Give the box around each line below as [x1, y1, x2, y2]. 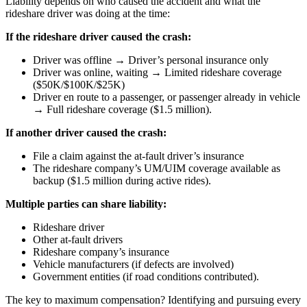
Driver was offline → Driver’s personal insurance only [33, 54, 269, 66]
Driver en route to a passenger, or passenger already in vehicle [33, 91, 300, 103]
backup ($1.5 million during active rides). [33, 175, 211, 187]
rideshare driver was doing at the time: [5, 8, 170, 20]
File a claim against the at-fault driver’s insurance [33, 150, 244, 162]
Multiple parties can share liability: [5, 198, 167, 210]
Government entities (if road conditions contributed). [33, 271, 259, 283]
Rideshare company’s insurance [33, 246, 169, 258]
